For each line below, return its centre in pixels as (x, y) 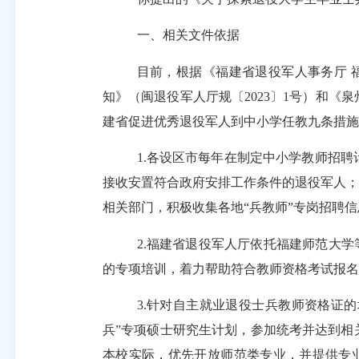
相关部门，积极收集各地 (173, 208)
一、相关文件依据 (188, 35)
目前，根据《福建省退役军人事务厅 (242, 71)
